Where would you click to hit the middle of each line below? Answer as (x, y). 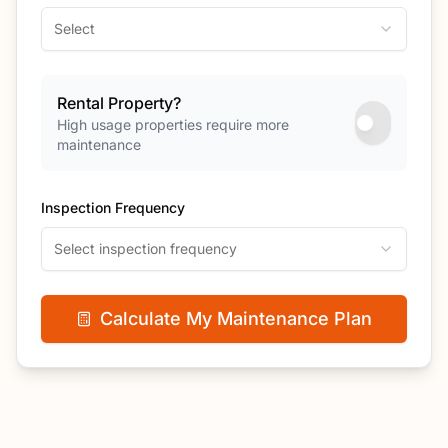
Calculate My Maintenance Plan (236, 318)
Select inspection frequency (145, 248)
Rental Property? (119, 103)
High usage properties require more (173, 124)
